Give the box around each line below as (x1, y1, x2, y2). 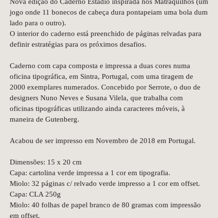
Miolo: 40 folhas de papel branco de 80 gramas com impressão (10, 201, 201, 209)
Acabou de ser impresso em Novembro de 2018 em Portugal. (10, 137, 196, 145)
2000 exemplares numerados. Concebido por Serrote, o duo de (10, 83, 200, 91)
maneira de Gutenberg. (10, 115, 79, 123)
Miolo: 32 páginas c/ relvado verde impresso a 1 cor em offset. (10, 180, 200, 187)
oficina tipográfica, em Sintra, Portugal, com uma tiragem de (10, 73, 193, 80)
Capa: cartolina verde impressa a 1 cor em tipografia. (10, 169, 170, 177)
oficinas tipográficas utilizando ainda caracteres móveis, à (10, 105, 185, 112)
